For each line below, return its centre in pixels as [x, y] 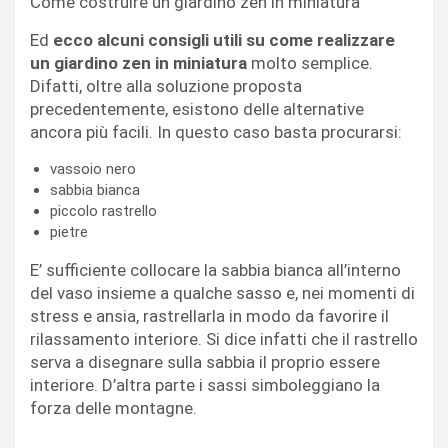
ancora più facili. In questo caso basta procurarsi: [216, 131]
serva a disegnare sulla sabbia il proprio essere [205, 361]
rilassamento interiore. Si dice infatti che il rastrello [224, 338]
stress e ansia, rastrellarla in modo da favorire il [209, 315]
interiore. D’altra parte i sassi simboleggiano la [205, 384]
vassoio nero [93, 168]
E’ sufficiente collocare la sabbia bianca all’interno [215, 269]
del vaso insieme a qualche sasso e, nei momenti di [222, 292]
